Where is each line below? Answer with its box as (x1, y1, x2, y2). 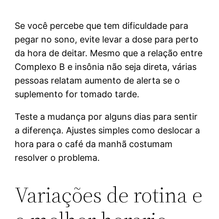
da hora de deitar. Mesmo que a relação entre (15, 47, 203, 58)
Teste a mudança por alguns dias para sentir (15, 111, 198, 122)
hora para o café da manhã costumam (15, 138, 173, 149)
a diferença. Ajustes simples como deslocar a (15, 125, 200, 135)
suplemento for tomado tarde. (15, 88, 140, 99)
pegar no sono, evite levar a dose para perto (15, 34, 199, 44)
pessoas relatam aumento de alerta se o (15, 75, 180, 86)
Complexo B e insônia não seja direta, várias (15, 61, 197, 72)
